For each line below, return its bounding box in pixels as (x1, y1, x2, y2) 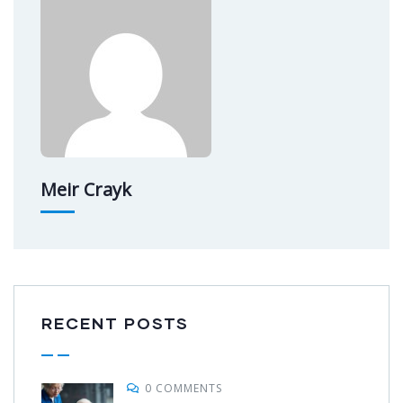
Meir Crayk (40, 176, 131, 201)
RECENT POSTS (41, 312, 189, 333)
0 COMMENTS (145, 380, 222, 396)
